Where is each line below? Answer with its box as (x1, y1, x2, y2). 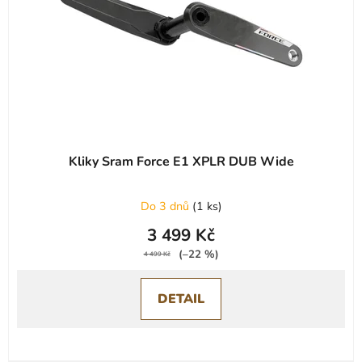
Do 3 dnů (140, 197, 192, 214)
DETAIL (158, 289, 204, 308)
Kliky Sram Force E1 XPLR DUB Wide (68, 152, 294, 170)
